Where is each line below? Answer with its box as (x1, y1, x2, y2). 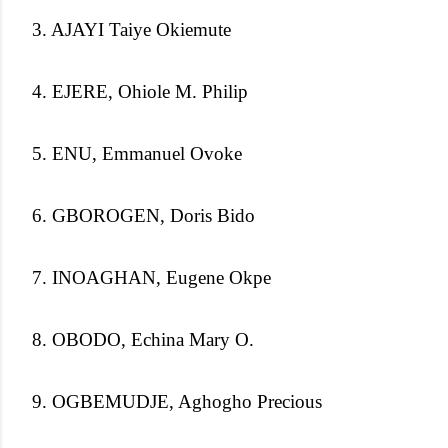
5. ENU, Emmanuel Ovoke (32, 142, 242, 164)
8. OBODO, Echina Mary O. (32, 328, 254, 350)
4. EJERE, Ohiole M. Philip (32, 80, 248, 102)
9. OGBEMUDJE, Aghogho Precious (32, 390, 322, 412)
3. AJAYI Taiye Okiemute (32, 18, 231, 40)
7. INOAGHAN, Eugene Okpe (32, 266, 271, 288)
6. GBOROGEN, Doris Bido (32, 204, 255, 226)
